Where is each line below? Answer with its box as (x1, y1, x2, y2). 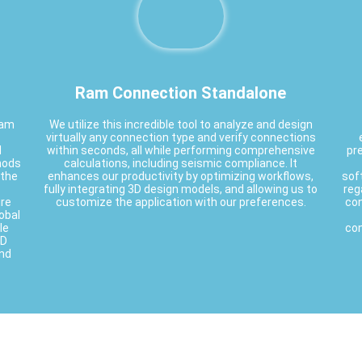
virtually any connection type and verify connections (45, 130, 316, 144)
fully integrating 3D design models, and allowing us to (44, 182, 318, 196)
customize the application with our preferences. (55, 195, 306, 208)
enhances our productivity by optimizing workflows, (48, 169, 314, 183)
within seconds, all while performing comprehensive (46, 143, 315, 157)
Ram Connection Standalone (75, 82, 287, 103)
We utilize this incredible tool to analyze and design (48, 117, 313, 131)
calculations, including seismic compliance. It (64, 156, 298, 170)
